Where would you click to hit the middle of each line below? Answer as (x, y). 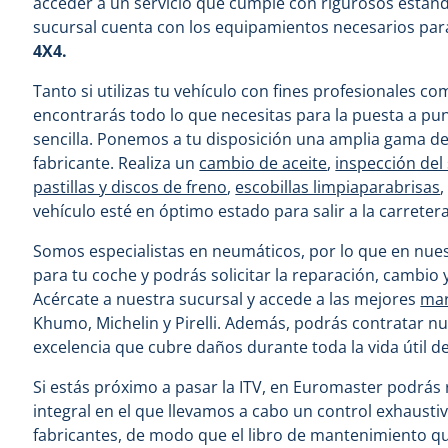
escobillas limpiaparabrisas (338, 187)
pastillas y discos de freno (130, 187)
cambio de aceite (263, 163)
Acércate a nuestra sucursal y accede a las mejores (227, 299)
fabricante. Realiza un (116, 163)
